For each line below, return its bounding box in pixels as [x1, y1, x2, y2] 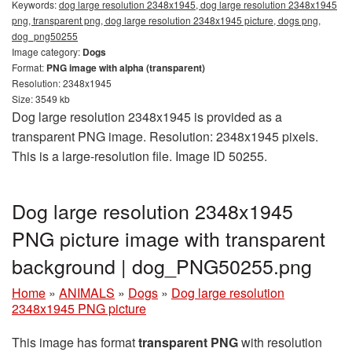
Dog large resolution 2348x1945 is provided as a [12, 108, 282, 126]
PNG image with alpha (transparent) [46, 60, 205, 75]
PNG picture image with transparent [12, 224, 325, 253]
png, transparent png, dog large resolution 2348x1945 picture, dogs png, [12, 13, 321, 27]
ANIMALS [59, 284, 115, 302]
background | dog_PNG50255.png [12, 251, 312, 280]
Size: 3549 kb [12, 92, 70, 106]
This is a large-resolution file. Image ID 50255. [12, 147, 267, 166]
